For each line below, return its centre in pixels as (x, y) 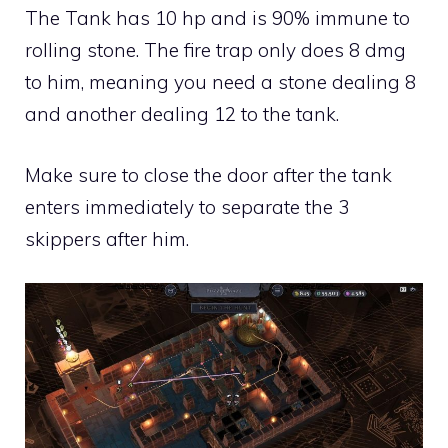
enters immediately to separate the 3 (187, 206)
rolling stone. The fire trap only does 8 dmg (215, 50)
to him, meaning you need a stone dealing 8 (220, 82)
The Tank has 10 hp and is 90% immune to (217, 18)
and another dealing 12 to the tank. (182, 114)
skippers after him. (107, 238)
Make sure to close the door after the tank (208, 174)
